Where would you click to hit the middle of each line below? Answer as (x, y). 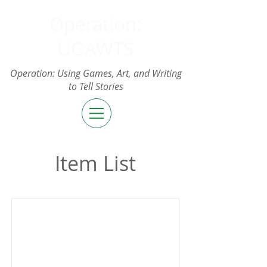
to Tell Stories (96, 86)
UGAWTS (95, 49)
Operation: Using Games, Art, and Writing (96, 73)
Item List (95, 163)
